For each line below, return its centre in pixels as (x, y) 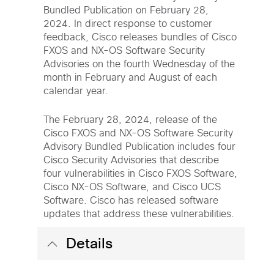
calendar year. (76, 91)
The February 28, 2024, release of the (131, 120)
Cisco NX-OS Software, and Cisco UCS (132, 187)
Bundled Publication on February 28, (126, 10)
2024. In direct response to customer (128, 24)
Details (87, 243)
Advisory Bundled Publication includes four (140, 147)
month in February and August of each (131, 78)
